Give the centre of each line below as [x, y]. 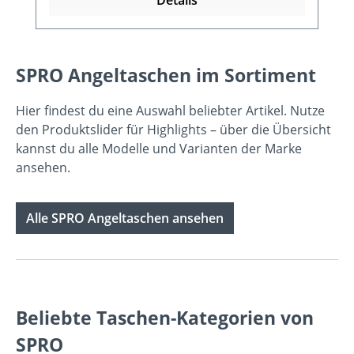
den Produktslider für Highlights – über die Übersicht [173, 129]
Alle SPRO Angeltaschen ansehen [125, 218]
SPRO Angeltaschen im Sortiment [166, 75]
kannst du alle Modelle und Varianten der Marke [159, 148]
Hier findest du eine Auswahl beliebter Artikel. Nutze [170, 110]
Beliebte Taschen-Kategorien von [165, 317]
